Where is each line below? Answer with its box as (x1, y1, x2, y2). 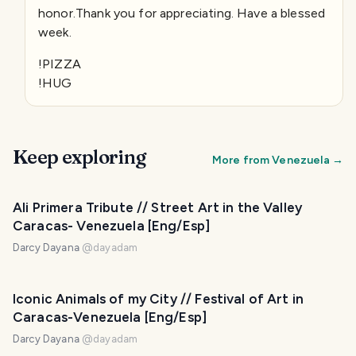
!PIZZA (38, 56, 81, 72)
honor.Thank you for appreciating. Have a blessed (38, 6, 326, 21)
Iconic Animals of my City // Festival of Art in (13, 291, 304, 308)
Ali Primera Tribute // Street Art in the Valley (13, 199, 303, 216)
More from (211, 153, 273, 168)
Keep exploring (13, 145, 146, 169)
